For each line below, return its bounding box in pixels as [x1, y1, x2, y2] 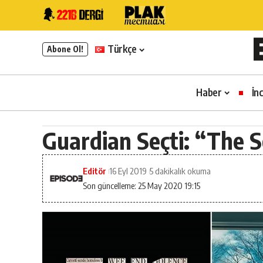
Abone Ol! [47, 44, 83, 55]
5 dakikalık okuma [150, 166, 211, 177]
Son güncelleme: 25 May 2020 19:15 [83, 180, 201, 191]
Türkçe [107, 42, 137, 56]
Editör [83, 166, 107, 177]
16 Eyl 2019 [109, 166, 147, 177]
